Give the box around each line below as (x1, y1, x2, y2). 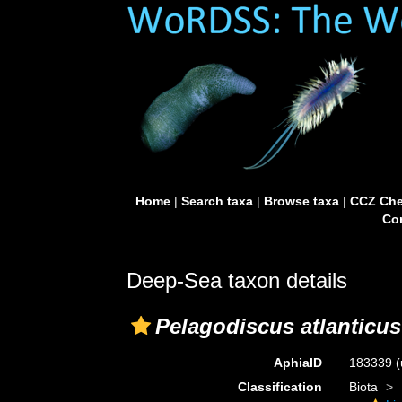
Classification (237, 380, 322, 394)
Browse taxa (263, 194, 339, 208)
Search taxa (180, 194, 253, 208)
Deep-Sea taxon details (127, 268, 347, 293)
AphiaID (273, 355, 322, 370)
